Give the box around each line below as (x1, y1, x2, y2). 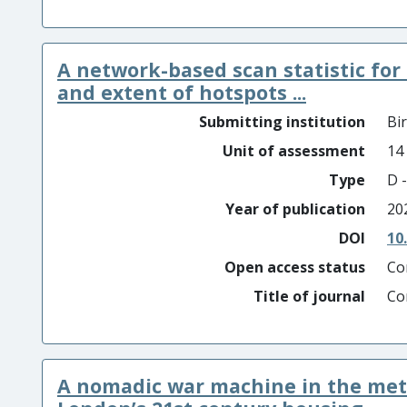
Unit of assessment (223, 141, 365, 161)
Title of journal (253, 286, 365, 306)
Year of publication (225, 199, 365, 219)
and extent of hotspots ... (57, 79, 306, 105)
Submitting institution (199, 112, 365, 132)
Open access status (224, 257, 365, 277)
